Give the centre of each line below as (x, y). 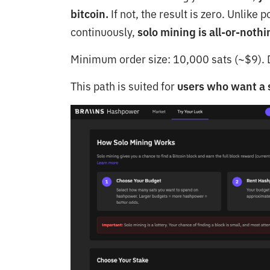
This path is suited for (123, 87)
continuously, (104, 33)
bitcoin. (89, 14)
